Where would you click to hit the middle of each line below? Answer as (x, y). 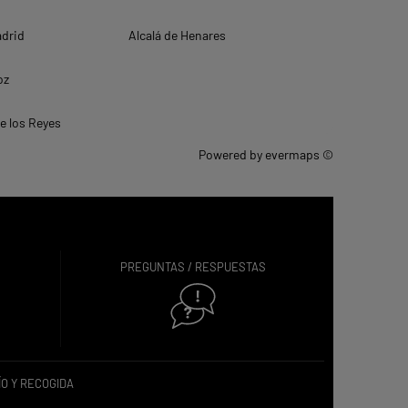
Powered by (232, 155)
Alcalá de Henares (178, 36)
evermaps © (299, 155)
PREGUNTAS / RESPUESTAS (193, 267)
